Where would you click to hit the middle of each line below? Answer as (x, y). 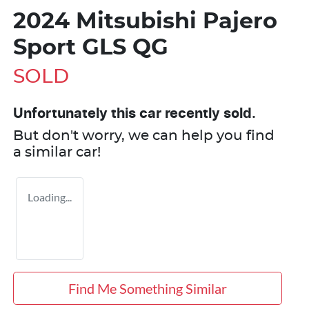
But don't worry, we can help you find (144, 136)
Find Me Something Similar (147, 288)
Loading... (50, 197)
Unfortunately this (76, 113)
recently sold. (209, 113)
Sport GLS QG (91, 47)
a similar (44, 152)
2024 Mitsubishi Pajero (145, 21)
